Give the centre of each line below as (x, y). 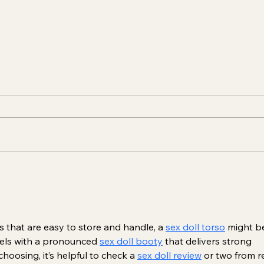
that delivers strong (208, 241)
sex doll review (169, 255)
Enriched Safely (89, 199)
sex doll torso (195, 227)
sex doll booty (131, 241)
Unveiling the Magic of (106, 171)
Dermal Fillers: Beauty (105, 185)
